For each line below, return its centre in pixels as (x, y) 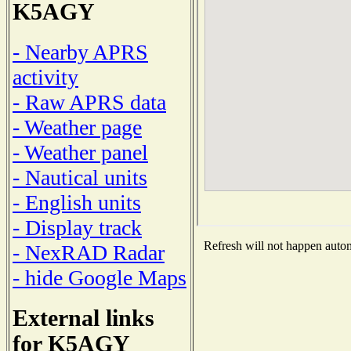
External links (83, 318)
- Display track (77, 227)
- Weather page (77, 127)
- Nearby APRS (80, 52)
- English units (77, 202)
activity (45, 77)
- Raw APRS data (89, 102)
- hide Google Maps (100, 277)
